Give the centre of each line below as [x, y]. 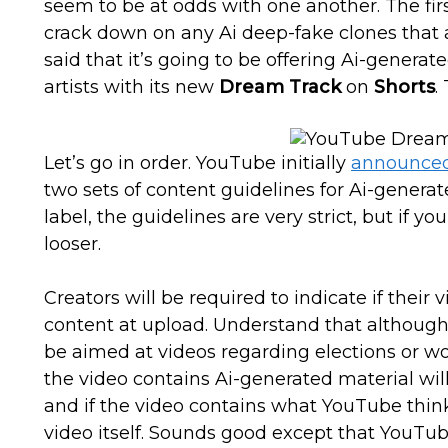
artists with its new [132, 87]
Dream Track [280, 87]
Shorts [405, 87]
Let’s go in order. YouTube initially [198, 163]
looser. [73, 244]
